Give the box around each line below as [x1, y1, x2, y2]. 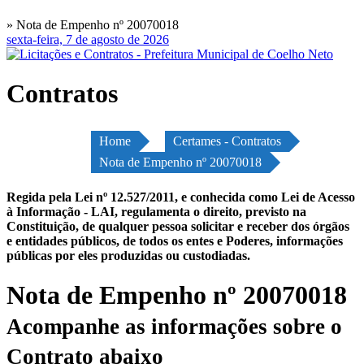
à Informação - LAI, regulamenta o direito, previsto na [6, 204, 306, 219]
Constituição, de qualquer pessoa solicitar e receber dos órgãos [6, 219, 349, 233]
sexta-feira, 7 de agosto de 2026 [6, 32, 169, 46]
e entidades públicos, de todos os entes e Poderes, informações [6, 233, 343, 248]
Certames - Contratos [173, 133, 281, 148]
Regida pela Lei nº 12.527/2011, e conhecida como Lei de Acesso [6, 189, 355, 204]
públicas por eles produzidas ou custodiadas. [6, 248, 250, 262]
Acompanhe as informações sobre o [6, 314, 342, 340]
